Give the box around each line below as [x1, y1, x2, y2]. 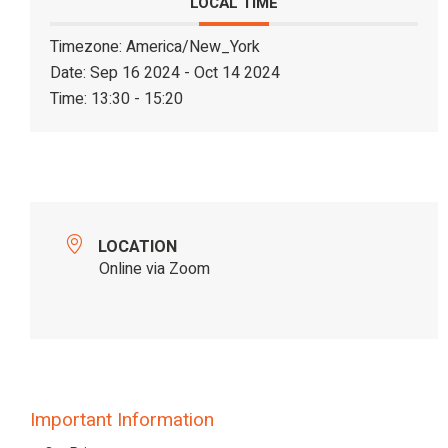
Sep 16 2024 [90, 61, 180, 86]
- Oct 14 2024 [180, 61, 280, 86]
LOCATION [98, 234, 177, 259]
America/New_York [126, 35, 260, 60]
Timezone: [50, 35, 126, 60]
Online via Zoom [99, 256, 210, 281]
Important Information [30, 405, 214, 434]
